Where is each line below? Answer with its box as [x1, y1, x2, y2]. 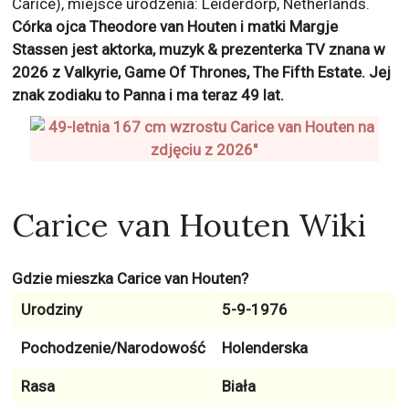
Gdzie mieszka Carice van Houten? [12, 269, 249, 288]
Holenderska [221, 339, 308, 357]
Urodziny [20, 300, 82, 319]
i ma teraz [165, 86, 242, 104]
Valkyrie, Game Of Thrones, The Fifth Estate [64, 63, 362, 81]
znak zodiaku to [12, 86, 124, 104]
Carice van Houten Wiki [12, 204, 367, 246]
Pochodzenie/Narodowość [20, 339, 205, 357]
